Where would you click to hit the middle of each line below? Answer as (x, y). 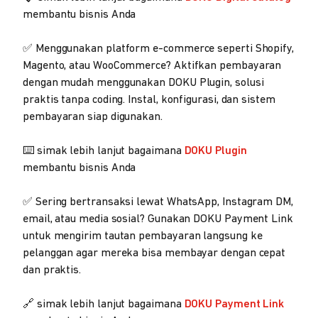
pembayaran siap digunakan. (93, 117)
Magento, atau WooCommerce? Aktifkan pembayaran (152, 66)
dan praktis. (52, 271)
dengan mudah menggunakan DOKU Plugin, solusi (143, 83)
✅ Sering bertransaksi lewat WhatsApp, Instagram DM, (158, 203)
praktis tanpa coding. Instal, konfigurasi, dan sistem (149, 100)
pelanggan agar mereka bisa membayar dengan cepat (154, 254)
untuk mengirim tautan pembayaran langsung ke (143, 237)
